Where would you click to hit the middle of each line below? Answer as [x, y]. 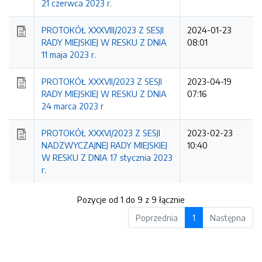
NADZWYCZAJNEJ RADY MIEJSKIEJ [104, 145]
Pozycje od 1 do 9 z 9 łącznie [131, 200]
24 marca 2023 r [73, 106]
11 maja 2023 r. [69, 54]
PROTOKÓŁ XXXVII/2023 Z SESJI [102, 81]
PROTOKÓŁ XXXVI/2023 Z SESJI [101, 133]
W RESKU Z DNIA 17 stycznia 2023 [107, 157]
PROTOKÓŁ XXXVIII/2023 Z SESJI [103, 30]
